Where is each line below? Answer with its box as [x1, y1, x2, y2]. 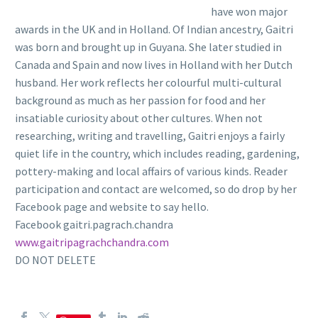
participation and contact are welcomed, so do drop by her [15, 181, 297, 196]
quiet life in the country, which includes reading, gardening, [15, 146, 300, 160]
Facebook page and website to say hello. [15, 199, 209, 214]
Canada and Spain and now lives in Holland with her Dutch [15, 57, 292, 72]
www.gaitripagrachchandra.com [15, 234, 169, 249]
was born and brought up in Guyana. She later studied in [15, 39, 282, 54]
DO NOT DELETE [15, 252, 96, 267]
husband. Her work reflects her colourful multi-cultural [15, 75, 282, 89]
